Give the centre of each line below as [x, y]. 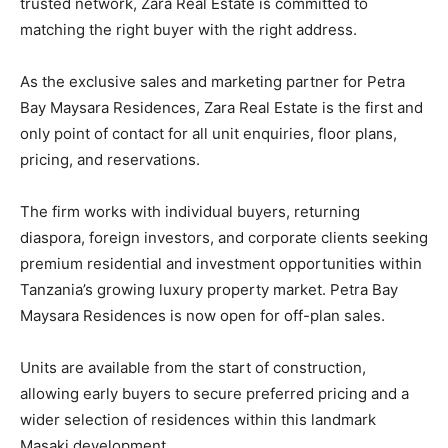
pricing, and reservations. [110, 160]
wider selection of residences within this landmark [198, 420]
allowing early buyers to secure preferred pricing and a [214, 394]
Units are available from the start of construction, [193, 368]
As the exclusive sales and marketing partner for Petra [212, 82]
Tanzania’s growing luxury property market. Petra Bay [209, 290]
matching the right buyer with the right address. [188, 30]
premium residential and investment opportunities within [221, 264]
